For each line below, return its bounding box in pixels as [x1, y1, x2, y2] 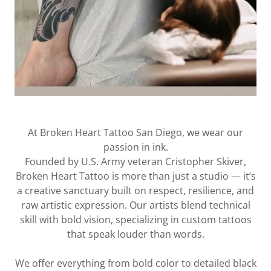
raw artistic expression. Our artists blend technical [21, 198, 250, 212]
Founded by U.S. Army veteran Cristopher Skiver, [25, 155, 246, 168]
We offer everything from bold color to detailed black [15, 256, 256, 270]
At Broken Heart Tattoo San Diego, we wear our [28, 126, 243, 139]
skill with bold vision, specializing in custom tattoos [19, 213, 252, 226]
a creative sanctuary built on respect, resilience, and [17, 184, 254, 197]
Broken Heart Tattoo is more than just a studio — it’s [15, 169, 256, 183]
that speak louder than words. [67, 227, 204, 241]
